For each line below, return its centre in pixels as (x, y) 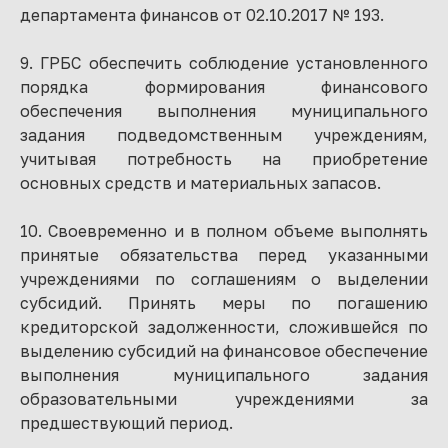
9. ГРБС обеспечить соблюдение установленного (224, 63)
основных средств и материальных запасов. (200, 183)
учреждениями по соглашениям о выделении (224, 279)
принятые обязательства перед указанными (224, 255)
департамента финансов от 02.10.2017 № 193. (202, 15)
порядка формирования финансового (224, 87)
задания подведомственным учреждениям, (224, 135)
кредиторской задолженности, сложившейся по (224, 327)
